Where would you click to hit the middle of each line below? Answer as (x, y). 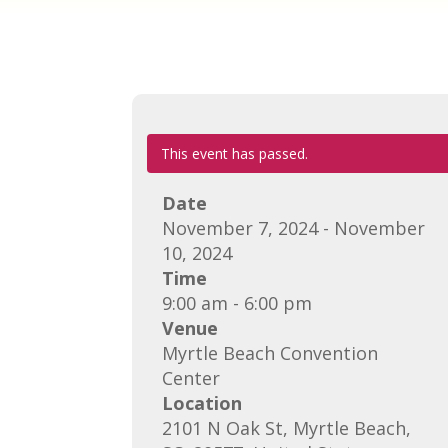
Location (202, 402)
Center (191, 377)
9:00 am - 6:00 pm (237, 302)
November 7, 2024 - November (293, 227)
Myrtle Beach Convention (270, 352)
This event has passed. (234, 153)
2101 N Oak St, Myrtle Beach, (286, 427)
